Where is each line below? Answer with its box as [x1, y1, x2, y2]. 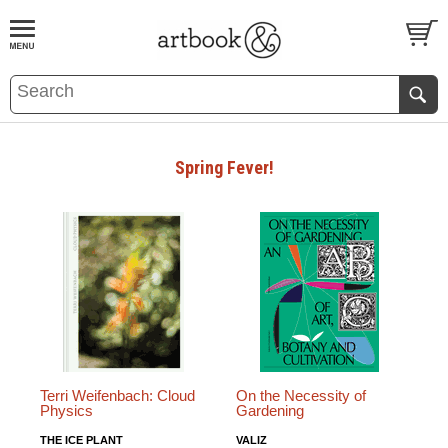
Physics [40, 402, 93, 419]
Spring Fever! [174, 157, 274, 178]
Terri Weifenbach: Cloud [40, 387, 195, 404]
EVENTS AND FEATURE [90, 72, 237, 87]
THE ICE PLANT [40, 433, 123, 446]
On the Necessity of [236, 387, 367, 404]
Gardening [236, 402, 305, 419]
